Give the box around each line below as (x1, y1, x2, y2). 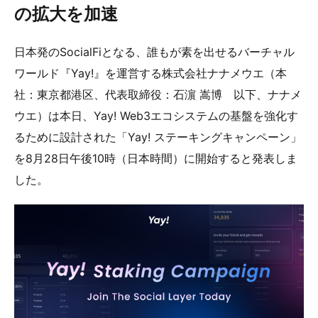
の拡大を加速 (14, 4, 118, 24)
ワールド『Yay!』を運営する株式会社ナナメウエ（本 (14, 66, 287, 80)
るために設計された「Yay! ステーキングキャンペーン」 (14, 130, 302, 144)
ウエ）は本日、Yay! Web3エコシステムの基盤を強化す (14, 109, 298, 123)
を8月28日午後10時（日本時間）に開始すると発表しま (14, 151, 297, 165)
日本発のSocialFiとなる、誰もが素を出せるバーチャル (14, 45, 295, 59)
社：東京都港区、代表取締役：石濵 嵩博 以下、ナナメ (14, 87, 302, 102)
